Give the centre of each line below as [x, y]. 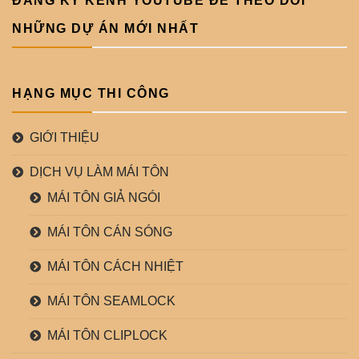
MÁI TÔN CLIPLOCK [107, 335]
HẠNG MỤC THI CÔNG [91, 93]
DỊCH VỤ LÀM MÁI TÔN [99, 171]
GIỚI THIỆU [65, 137]
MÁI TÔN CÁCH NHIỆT [115, 266]
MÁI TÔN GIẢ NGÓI [104, 197]
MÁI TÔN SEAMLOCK [111, 301]
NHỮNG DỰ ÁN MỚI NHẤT [105, 28]
